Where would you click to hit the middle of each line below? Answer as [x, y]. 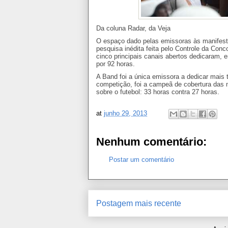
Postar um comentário [141, 159]
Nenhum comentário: [151, 141]
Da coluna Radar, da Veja [133, 28]
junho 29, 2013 [125, 113]
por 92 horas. [116, 64]
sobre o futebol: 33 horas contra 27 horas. [158, 92]
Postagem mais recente [139, 204]
